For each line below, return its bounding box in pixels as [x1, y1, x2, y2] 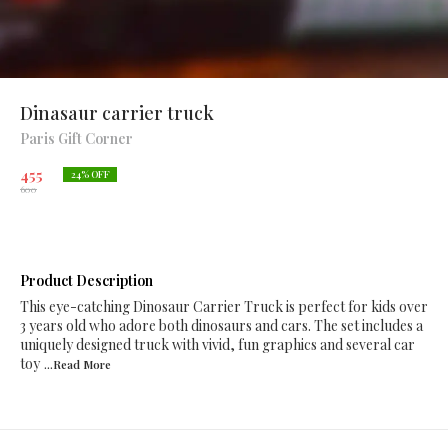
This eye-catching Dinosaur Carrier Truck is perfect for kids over [20, 297, 428, 316]
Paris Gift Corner [20, 129, 133, 148]
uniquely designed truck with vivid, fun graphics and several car [20, 335, 415, 354]
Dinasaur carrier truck [20, 101, 214, 125]
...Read [44, 357, 83, 372]
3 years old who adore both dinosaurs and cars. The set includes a [20, 316, 423, 335]
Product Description [20, 271, 153, 290]
